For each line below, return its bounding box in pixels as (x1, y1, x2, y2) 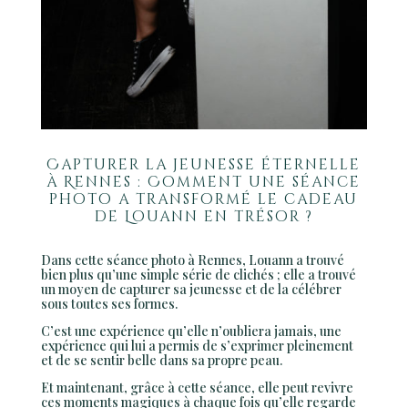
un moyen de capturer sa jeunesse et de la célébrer (40, 280, 342, 299)
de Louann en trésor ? (94, 207, 313, 228)
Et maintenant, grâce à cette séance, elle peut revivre (40, 379, 353, 397)
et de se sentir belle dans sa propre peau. (40, 352, 282, 370)
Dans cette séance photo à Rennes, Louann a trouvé (40, 251, 344, 270)
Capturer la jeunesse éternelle (46, 155, 362, 176)
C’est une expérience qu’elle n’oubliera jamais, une (40, 322, 342, 341)
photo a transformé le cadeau (49, 189, 359, 210)
